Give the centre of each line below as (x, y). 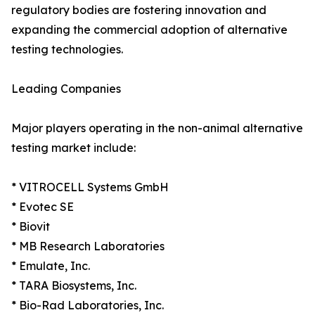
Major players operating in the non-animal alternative (157, 128)
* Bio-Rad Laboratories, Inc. (88, 306)
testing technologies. (67, 50)
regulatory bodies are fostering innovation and (139, 10)
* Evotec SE (43, 207)
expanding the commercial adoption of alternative (149, 30)
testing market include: (73, 148)
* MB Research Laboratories (88, 246)
